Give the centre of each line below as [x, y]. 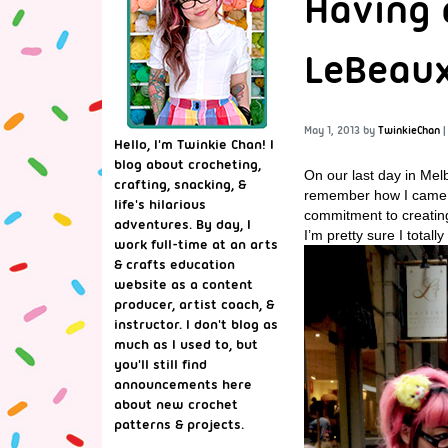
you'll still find [160, 364]
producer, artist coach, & [194, 304]
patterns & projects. [179, 424]
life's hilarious [160, 204]
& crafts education [174, 264]
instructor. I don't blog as [196, 324]
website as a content [183, 284]
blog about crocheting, [187, 164]
